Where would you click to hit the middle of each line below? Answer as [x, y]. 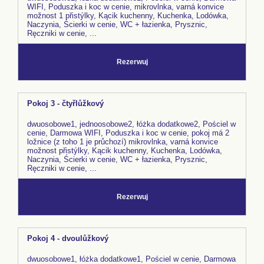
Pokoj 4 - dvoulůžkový [68, 239]
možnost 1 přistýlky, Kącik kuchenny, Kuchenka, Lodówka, [128, 16]
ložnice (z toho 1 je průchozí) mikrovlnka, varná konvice [123, 142]
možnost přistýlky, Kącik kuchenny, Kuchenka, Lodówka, [125, 151]
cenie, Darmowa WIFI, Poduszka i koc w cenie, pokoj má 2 [128, 133]
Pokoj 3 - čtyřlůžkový [65, 104]
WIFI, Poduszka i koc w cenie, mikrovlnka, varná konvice [126, 7]
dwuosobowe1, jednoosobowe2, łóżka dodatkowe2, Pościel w [131, 124]
